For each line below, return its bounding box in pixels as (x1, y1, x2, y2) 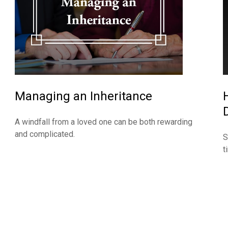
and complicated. (14, 129, 75, 139)
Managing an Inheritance (14, 89, 152, 104)
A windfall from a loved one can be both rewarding (14, 117, 192, 127)
